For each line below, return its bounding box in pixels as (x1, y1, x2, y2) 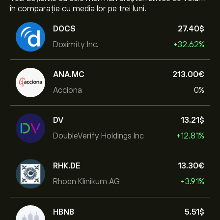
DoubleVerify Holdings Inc (53, 131, 144, 140)
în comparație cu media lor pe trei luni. (10, 4, 146, 13)
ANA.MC (53, 70, 84, 79)
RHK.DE (53, 161, 81, 170)
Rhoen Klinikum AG (53, 177, 120, 186)
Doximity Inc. (53, 40, 99, 49)
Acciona (53, 85, 82, 95)
